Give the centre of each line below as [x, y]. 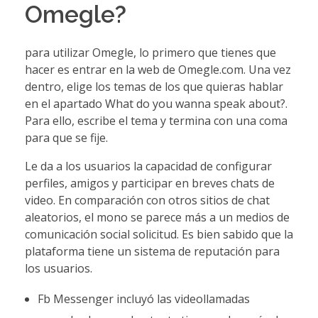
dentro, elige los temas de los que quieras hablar [154, 86]
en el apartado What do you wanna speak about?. [156, 103]
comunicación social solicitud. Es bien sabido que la [159, 234]
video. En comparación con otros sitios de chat [147, 200]
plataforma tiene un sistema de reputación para [152, 251]
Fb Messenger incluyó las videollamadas [143, 298]
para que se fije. [66, 137]
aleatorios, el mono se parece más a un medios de [157, 217]
